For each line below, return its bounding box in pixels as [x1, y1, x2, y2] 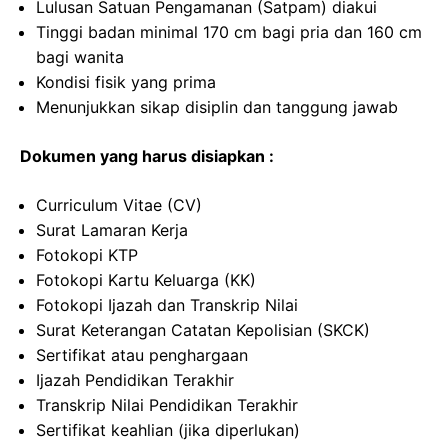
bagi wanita [36, 47, 124, 67]
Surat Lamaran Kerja [36, 220, 188, 240]
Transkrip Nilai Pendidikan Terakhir [36, 395, 298, 415]
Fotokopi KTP [36, 245, 138, 265]
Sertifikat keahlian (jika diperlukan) [36, 420, 300, 440]
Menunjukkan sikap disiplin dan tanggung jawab [36, 97, 398, 117]
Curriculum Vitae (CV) [36, 195, 202, 215]
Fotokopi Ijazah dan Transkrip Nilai [36, 295, 298, 315]
